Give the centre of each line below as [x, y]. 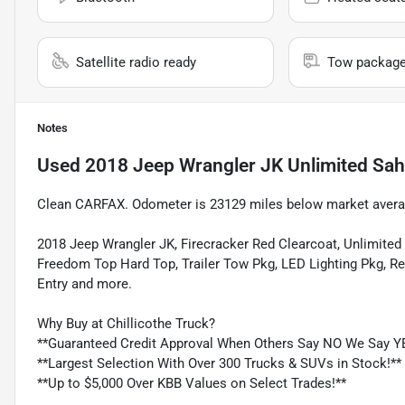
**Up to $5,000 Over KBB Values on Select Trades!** [192, 384]
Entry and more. [85, 284]
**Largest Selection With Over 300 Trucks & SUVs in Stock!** [219, 364]
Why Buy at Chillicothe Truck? [126, 324]
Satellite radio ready [136, 63]
